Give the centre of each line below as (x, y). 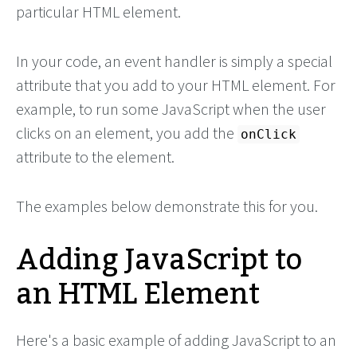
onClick (269, 134)
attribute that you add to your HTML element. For (176, 85)
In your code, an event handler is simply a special (174, 61)
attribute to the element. (95, 157)
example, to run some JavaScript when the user (171, 109)
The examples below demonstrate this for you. (167, 206)
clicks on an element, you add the (127, 133)
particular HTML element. (98, 12)
